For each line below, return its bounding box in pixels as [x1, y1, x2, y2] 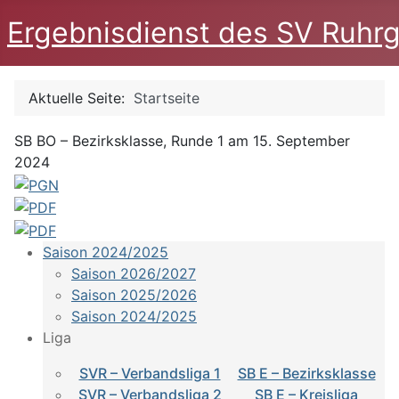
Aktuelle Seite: [28, 89, 134, 107]
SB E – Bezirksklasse [237, 363, 376, 382]
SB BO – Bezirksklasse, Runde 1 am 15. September [14, 132, 350, 150]
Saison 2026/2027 [71, 264, 196, 282]
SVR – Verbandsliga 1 [78, 363, 221, 382]
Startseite [134, 89, 199, 107]
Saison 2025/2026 [71, 285, 197, 304]
